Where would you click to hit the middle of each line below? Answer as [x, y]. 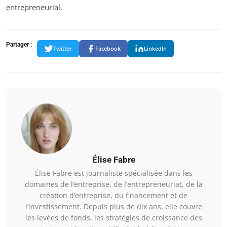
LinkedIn [155, 49]
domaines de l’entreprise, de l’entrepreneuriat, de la [113, 184]
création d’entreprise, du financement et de [113, 195]
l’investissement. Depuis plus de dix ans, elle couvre [113, 206]
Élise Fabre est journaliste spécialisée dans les [113, 173]
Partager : [19, 44]
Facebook [108, 49]
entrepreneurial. [34, 7]
